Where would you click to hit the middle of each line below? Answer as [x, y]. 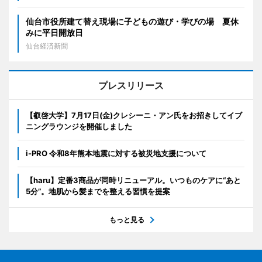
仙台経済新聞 [47, 46]
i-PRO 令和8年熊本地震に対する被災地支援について [116, 153]
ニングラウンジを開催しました [79, 126]
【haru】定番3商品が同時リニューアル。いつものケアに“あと [133, 180]
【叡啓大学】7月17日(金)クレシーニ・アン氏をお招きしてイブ [134, 115]
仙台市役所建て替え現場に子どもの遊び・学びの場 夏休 [132, 21]
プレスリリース [131, 85]
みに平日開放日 [54, 32]
